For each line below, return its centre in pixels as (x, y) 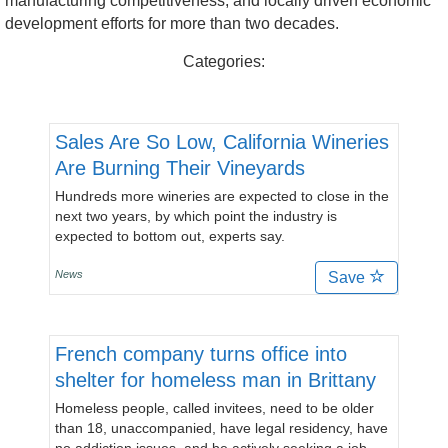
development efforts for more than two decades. (172, 23)
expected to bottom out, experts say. (170, 236)
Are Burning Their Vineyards (180, 168)
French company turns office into (201, 354)
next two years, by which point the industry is (196, 216)
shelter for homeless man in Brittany (215, 380)
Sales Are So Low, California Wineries (222, 142)
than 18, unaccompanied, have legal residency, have (221, 428)
